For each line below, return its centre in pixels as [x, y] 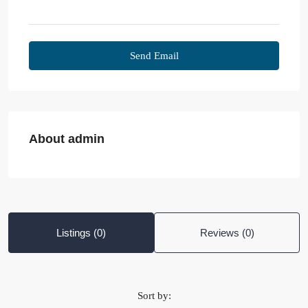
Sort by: [154, 296]
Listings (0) [81, 233]
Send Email [154, 56]
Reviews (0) [227, 233]
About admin [67, 139]
